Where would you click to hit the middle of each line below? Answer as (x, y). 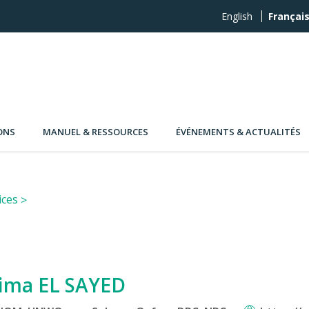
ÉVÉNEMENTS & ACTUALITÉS (238, 132)
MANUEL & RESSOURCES (96, 132)
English (237, 16)
